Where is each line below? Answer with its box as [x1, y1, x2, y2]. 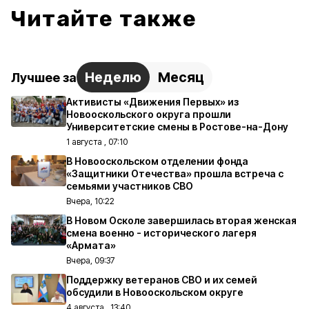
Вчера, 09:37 [66, 255, 114, 266]
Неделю [85, 69, 141, 86]
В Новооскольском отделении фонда [66, 155, 248, 167]
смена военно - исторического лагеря [66, 227, 257, 239]
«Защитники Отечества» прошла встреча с [66, 168, 283, 179]
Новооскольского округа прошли [66, 108, 231, 120]
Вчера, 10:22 [66, 196, 114, 206]
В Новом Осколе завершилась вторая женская [66, 215, 297, 226]
